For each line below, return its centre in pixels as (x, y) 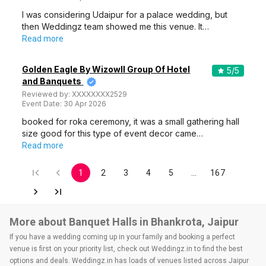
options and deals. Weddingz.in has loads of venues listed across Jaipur (129, 261)
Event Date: (43, 104)
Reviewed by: (47, 94)
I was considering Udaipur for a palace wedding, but (125, 15)
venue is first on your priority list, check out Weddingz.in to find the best (126, 249)
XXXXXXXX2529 (100, 94)
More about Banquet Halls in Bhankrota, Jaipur (124, 222)
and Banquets (52, 81)
